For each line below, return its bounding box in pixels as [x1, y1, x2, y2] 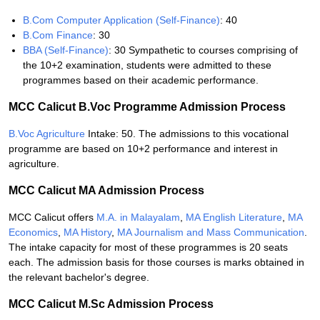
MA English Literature [186, 211, 282, 223]
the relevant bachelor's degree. [9, 271, 149, 283]
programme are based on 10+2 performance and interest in [9, 143, 278, 154]
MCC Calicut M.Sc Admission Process [9, 298, 214, 310]
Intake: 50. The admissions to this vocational [88, 128, 289, 139]
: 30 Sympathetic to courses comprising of [109, 44, 298, 56]
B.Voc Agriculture [9, 128, 88, 139]
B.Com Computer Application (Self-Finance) [23, 14, 220, 26]
